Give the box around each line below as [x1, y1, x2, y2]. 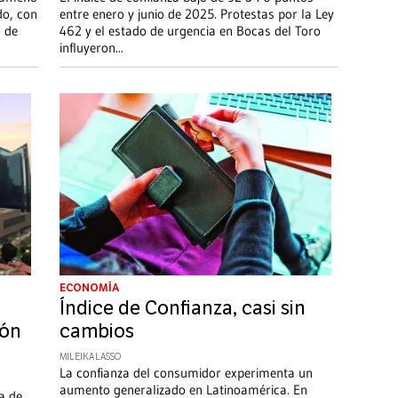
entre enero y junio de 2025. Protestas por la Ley [59, 5, 334, 23]
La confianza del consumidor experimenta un [59, 363, 313, 381]
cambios [59, 319, 134, 343]
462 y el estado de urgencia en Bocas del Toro [59, 22, 321, 40]
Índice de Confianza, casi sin [59, 296, 306, 320]
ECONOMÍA [59, 281, 119, 294]
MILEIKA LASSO [59, 351, 121, 362]
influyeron [59, 39, 115, 57]
